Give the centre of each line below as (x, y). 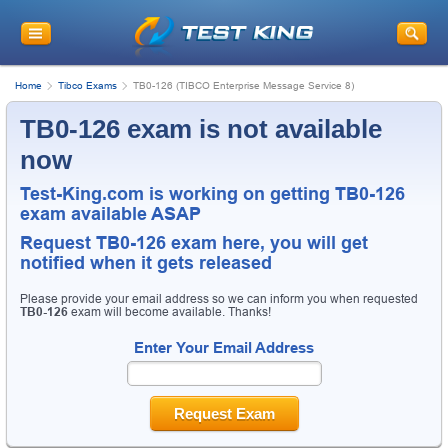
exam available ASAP (110, 213)
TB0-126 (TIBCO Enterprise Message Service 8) (243, 85)
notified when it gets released (146, 262)
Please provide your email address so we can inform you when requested (219, 298)
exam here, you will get (267, 242)
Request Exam (224, 413)
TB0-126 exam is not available (201, 128)
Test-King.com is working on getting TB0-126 (212, 193)
